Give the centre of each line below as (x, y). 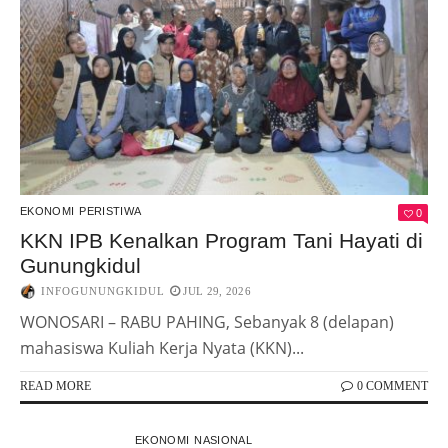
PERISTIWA (110, 211)
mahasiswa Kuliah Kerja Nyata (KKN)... (162, 348)
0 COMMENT (392, 386)
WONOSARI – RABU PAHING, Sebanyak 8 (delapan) (207, 322)
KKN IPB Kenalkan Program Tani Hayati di (221, 241)
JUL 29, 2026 (217, 291)
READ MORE (55, 386)
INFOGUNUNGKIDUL (103, 291)
